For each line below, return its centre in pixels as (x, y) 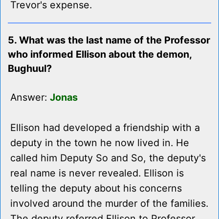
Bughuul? (30, 69)
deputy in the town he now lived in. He (100, 143)
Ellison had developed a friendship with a (105, 128)
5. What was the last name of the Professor (109, 40)
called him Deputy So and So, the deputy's (108, 158)
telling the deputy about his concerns (96, 188)
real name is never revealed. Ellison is (97, 173)
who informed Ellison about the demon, (100, 55)
